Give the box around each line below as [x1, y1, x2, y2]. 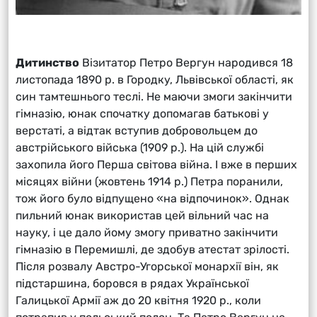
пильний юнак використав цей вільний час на [16, 208, 269, 222]
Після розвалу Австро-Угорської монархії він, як [16, 259, 279, 273]
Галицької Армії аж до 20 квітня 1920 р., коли [16, 293, 261, 307]
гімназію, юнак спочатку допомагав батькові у [16, 106, 269, 120]
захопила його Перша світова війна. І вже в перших [16, 157, 297, 171]
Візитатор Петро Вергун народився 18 [79, 55, 293, 69]
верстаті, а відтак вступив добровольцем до [16, 123, 258, 137]
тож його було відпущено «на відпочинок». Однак [16, 191, 289, 205]
